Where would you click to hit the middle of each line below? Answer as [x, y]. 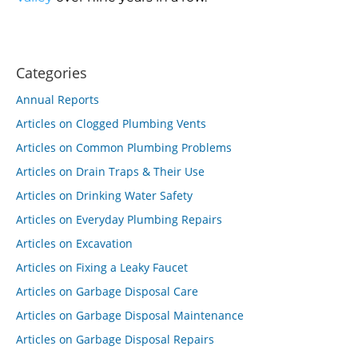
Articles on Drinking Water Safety [104, 195]
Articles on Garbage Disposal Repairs [115, 339]
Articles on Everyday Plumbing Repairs [119, 219]
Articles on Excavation [74, 243]
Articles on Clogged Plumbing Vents [111, 123]
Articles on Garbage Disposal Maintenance [130, 315]
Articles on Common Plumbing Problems [124, 147]
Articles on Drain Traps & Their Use [110, 171]
